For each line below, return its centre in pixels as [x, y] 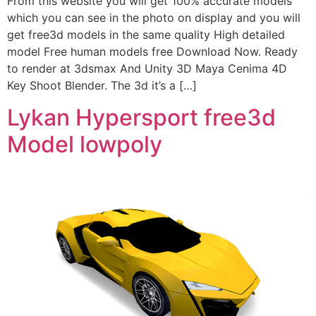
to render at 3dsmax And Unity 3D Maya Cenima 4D [147, 69]
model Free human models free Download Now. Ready [152, 52]
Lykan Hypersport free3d [141, 117]
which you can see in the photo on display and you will [154, 18]
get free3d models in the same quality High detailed [146, 35]
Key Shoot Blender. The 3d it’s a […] [102, 86]
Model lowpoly [85, 144]
